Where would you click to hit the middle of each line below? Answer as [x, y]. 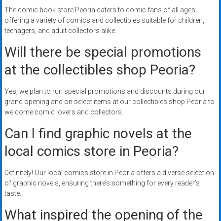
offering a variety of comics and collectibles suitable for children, [104, 20]
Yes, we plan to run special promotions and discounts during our [105, 92]
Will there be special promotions [103, 52]
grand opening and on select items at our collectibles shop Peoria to [109, 102]
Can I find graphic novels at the [98, 134]
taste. [13, 194]
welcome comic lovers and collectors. [64, 112]
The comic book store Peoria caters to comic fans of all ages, [100, 10]
